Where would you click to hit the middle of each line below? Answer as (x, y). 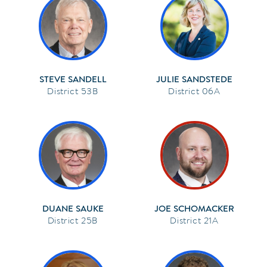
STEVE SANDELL (73, 79)
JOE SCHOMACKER (194, 208)
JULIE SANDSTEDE (194, 79)
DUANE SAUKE (73, 208)
